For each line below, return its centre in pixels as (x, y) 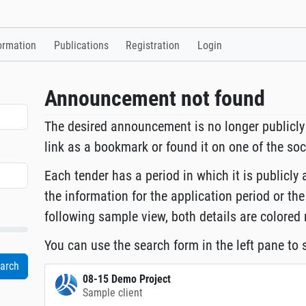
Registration (153, 46)
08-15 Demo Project (127, 279)
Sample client (113, 293)
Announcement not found (155, 99)
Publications (81, 46)
